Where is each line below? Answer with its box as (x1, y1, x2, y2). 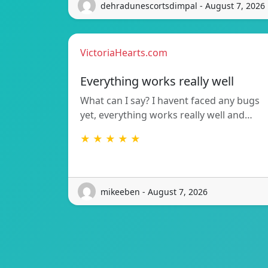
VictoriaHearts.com (80, 46, 167, 60)
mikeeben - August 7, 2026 (100, 185, 208, 197)
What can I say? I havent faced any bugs (80, 94, 260, 108)
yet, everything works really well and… (80, 108, 252, 122)
